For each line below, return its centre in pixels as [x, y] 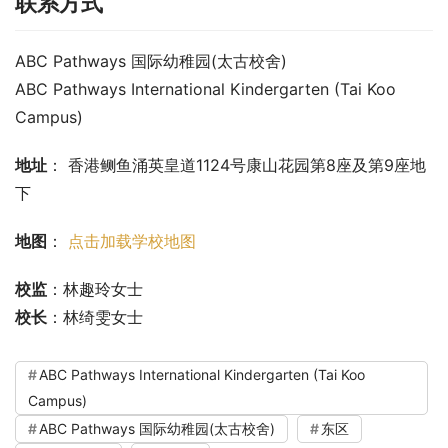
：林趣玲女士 [95, 289]
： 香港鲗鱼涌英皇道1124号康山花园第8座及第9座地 [236, 165]
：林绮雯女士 [95, 317]
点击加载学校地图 [132, 241]
